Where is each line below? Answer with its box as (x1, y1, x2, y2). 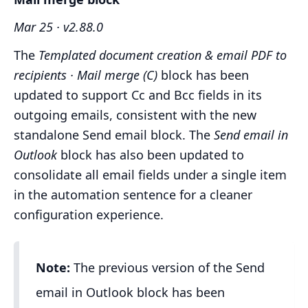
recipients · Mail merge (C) (14, 67, 157, 84)
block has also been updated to (57, 146, 244, 164)
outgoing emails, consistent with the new (14, 107, 256, 124)
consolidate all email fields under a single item (14, 166, 287, 184)
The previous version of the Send (70, 259, 265, 276)
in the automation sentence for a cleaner (14, 186, 252, 203)
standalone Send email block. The (14, 126, 214, 144)
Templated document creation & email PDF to (38, 47, 287, 64)
